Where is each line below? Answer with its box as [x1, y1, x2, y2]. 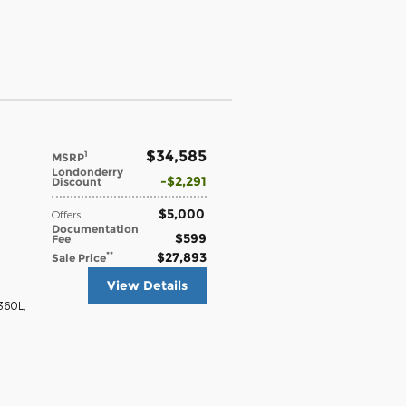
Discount [52, 174, 101, 188]
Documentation [52, 221, 139, 236]
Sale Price [52, 250, 106, 265]
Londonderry [52, 164, 123, 179]
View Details [107, 276, 188, 294]
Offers [52, 207, 81, 220]
